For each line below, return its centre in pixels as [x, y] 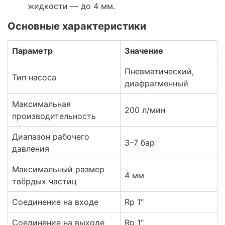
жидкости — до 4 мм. [71, 6]
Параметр [32, 51]
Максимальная [41, 104]
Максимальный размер [58, 170]
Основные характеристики [77, 26]
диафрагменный [156, 84]
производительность [54, 116]
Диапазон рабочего [51, 137]
